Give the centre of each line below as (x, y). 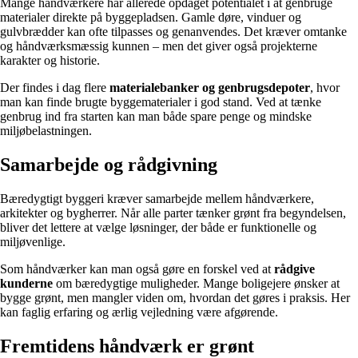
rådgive (294, 268)
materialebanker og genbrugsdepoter (210, 88)
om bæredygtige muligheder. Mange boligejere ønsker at (196, 283)
